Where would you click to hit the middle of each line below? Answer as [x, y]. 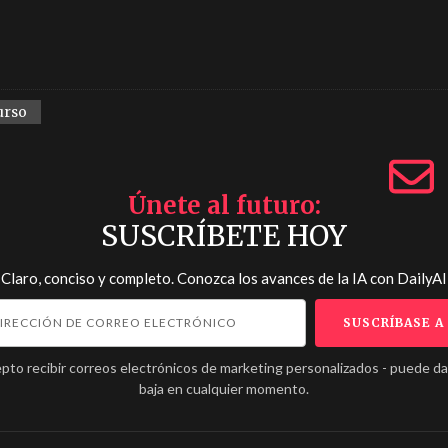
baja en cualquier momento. [224, 388]
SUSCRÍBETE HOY [224, 236]
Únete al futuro [221, 205]
